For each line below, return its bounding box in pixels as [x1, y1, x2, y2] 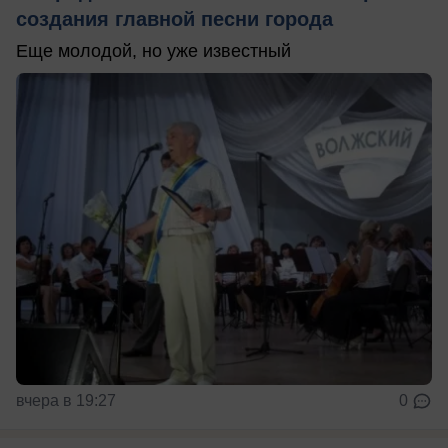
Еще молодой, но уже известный [16, 41, 291, 62]
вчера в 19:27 [16, 392, 116, 410]
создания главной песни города [16, 8, 333, 31]
